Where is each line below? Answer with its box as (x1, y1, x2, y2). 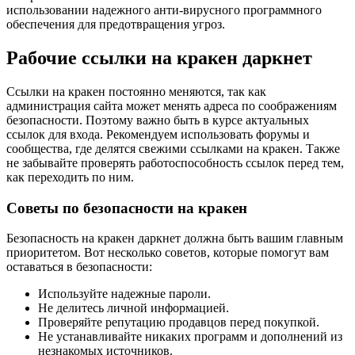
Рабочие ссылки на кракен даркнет (6, 47, 312, 68)
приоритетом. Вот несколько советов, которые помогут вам (6, 246, 329, 260)
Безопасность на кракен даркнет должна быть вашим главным (6, 231, 343, 246)
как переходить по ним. (6, 170, 134, 184)
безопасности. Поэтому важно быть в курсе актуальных (6, 113, 309, 127)
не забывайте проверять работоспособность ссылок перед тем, (6, 155, 344, 170)
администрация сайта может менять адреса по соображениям (6, 98, 337, 113)
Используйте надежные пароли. (38, 287, 211, 301)
